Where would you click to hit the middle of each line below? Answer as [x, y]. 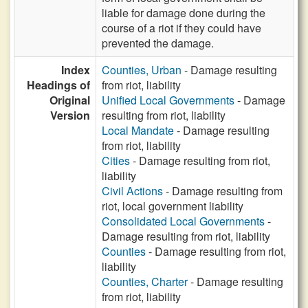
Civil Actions [132, 191]
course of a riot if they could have [181, 28]
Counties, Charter [145, 282]
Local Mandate [138, 130]
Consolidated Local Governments [183, 221]
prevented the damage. [158, 43]
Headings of [58, 85]
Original [70, 100]
